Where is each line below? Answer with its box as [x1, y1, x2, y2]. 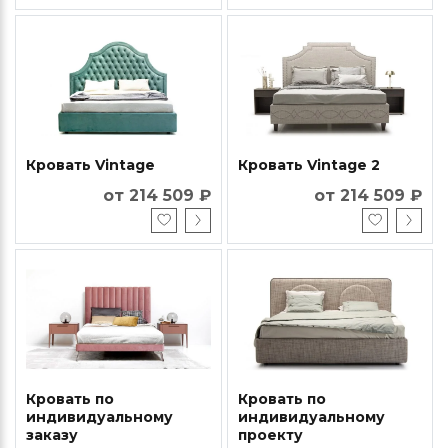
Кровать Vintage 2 [237, 155, 380, 174]
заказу [26, 425, 78, 444]
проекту [237, 425, 303, 444]
